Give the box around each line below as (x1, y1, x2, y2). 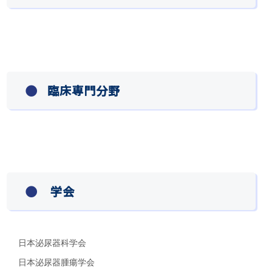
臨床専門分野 (47, 81, 120, 99)
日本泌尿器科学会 (18, 237, 87, 248)
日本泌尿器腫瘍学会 (18, 257, 95, 267)
